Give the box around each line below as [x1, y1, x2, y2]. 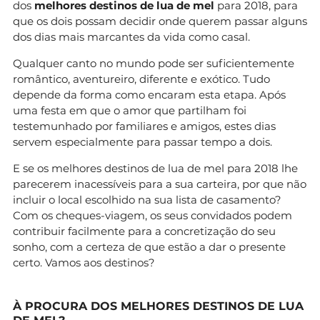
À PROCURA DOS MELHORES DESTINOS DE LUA [13, 299, 304, 313]
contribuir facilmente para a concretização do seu [13, 224, 276, 238]
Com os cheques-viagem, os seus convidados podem [13, 208, 292, 222]
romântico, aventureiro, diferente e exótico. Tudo [13, 71, 270, 86]
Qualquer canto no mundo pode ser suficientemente [13, 56, 294, 70]
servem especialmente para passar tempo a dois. [13, 134, 272, 149]
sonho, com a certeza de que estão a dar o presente [13, 239, 286, 254]
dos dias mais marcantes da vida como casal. [13, 29, 250, 44]
